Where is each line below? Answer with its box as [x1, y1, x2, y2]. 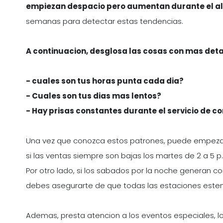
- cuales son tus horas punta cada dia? [26, 76, 184, 87]
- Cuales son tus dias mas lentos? [26, 91, 161, 102]
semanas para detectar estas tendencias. [26, 16, 183, 27]
